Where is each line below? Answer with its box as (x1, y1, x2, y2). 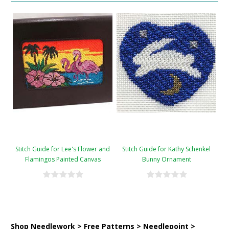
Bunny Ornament (142, 155, 191, 164)
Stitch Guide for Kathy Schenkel (122, 145, 211, 153)
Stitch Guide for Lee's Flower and (15, 145, 110, 153)
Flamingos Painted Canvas (25, 155, 101, 164)
